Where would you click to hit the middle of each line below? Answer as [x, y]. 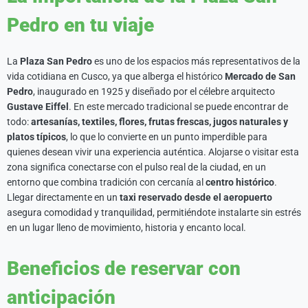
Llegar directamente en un [63, 197]
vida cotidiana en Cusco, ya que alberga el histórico [116, 76]
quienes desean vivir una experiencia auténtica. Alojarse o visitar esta [153, 152]
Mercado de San [260, 76]
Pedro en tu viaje [80, 25]
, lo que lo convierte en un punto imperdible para [167, 137]
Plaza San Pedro [56, 61]
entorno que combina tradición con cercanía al [106, 182]
